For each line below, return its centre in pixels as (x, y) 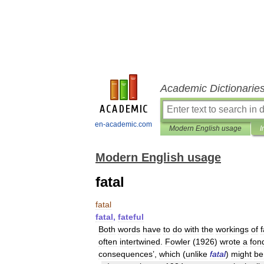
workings (232, 229)
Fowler (178, 242)
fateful (131, 217)
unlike (197, 254)
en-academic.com (123, 124)
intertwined (140, 242)
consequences (126, 254)
